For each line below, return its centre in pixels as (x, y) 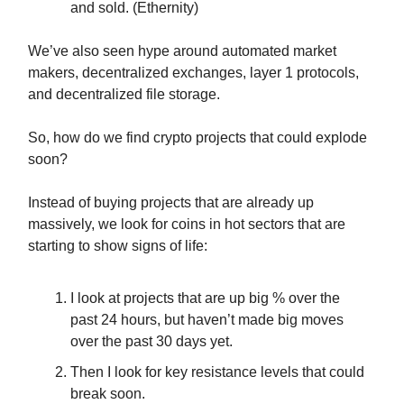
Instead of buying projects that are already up (171, 202)
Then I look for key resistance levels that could (217, 372)
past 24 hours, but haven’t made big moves (207, 319)
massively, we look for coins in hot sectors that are (187, 224)
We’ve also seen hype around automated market (182, 50)
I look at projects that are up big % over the (205, 298)
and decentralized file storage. (124, 94)
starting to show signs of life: (118, 245)
